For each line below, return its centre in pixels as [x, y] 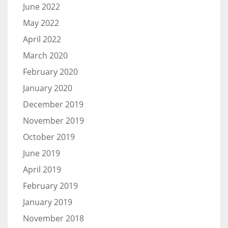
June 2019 [41, 153]
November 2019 [53, 120]
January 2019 [48, 202]
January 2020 [48, 88]
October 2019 [49, 137]
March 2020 [45, 55]
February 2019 [50, 186]
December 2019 [53, 104]
